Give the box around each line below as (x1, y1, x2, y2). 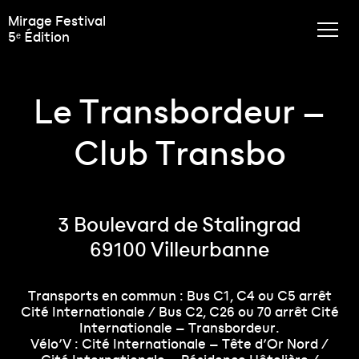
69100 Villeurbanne (90, 236, 269, 263)
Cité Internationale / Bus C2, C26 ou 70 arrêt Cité (20, 303, 339, 321)
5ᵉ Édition (8, 28, 70, 45)
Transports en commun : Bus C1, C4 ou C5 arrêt (27, 287, 332, 305)
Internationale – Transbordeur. (79, 319, 280, 337)
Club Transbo (73, 131, 286, 175)
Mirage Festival (8, 12, 106, 29)
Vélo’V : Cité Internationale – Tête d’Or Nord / (30, 335, 329, 353)
